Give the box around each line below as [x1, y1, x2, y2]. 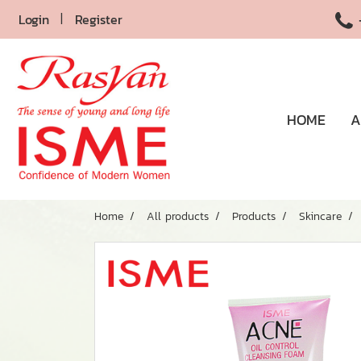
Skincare [299, 208, 342, 225]
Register [74, 10, 122, 29]
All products [147, 208, 209, 225]
